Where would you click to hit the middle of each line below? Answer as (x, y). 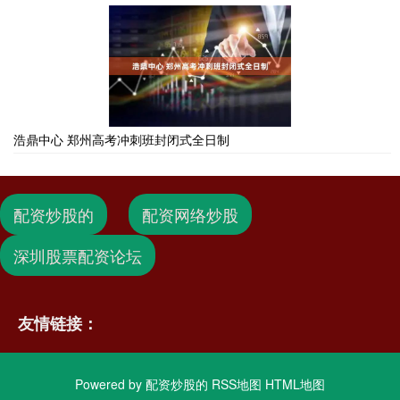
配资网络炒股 (190, 214)
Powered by (110, 383)
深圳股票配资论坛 (78, 255)
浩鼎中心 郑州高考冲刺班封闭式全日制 (121, 139)
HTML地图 (295, 383)
